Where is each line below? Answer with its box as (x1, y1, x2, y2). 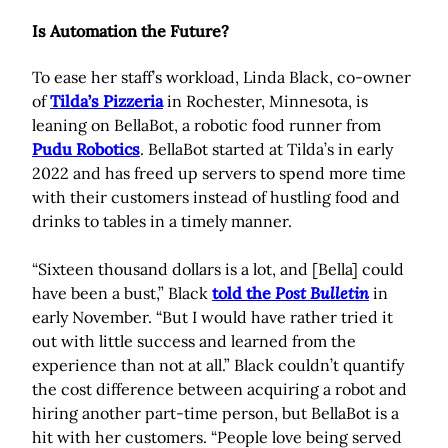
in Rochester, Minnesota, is (163, 91, 368, 112)
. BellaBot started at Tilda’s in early (140, 139, 393, 160)
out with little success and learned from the (32, 331, 356, 352)
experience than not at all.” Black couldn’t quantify (32, 355, 404, 376)
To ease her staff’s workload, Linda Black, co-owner (32, 67, 411, 88)
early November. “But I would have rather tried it (32, 307, 393, 328)
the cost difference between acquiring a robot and (32, 379, 407, 400)
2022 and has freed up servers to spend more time (32, 163, 406, 184)
